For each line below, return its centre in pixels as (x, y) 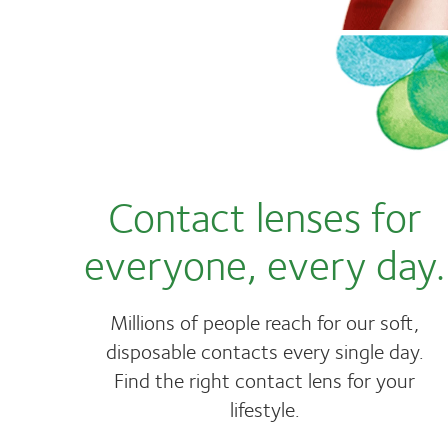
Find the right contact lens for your (264, 379)
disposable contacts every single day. (264, 350)
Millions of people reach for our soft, (264, 321)
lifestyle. (264, 408)
